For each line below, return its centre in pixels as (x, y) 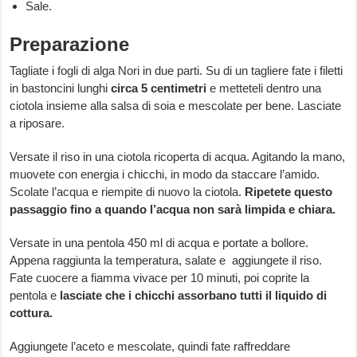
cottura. (31, 313)
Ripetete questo (289, 192)
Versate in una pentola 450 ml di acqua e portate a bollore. (159, 243)
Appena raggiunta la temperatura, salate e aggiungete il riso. (166, 261)
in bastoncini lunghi (59, 88)
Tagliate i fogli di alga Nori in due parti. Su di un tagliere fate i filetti (177, 71)
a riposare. (37, 124)
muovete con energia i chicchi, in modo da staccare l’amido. (165, 175)
